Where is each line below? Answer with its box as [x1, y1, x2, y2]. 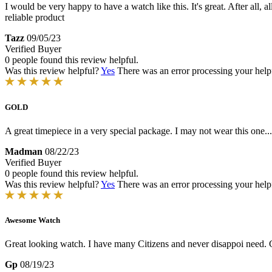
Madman [5, 146, 42, 157]
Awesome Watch [5, 215, 60, 225]
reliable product [5, 12, 64, 23]
